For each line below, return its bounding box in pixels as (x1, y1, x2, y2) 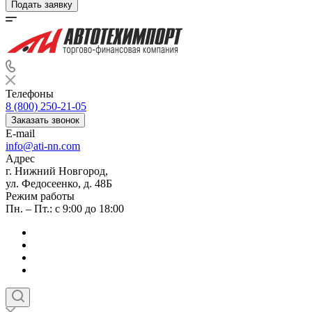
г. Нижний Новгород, (6, 165, 108, 177)
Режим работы (6, 190, 75, 202)
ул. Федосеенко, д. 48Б (6, 178, 112, 189)
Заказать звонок (11, 115, 79, 125)
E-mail (6, 127, 35, 139)
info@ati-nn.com (6, 140, 80, 152)
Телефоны (6, 88, 54, 100)
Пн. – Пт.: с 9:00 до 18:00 (6, 203, 124, 214)
